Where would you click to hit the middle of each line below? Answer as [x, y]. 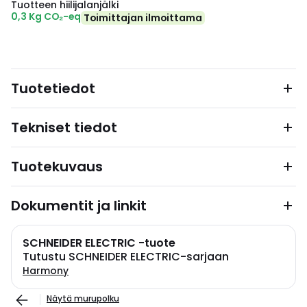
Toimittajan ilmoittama [143, 18]
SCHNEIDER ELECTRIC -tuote [99, 243]
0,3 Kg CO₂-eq [46, 16]
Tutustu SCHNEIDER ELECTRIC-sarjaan [126, 257]
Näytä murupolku [83, 298]
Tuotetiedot [53, 88]
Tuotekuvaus [57, 167]
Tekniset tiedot [64, 127]
